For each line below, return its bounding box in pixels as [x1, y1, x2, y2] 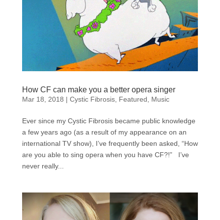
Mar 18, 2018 [22, 95, 64, 103]
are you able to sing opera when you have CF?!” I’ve [22, 150, 189, 159]
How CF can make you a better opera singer [22, 85, 175, 94]
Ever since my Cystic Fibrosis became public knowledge [22, 116, 195, 125]
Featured [118, 95, 147, 103]
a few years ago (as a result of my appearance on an [22, 128, 187, 136]
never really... [22, 162, 64, 170]
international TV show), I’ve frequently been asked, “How [22, 139, 198, 147]
